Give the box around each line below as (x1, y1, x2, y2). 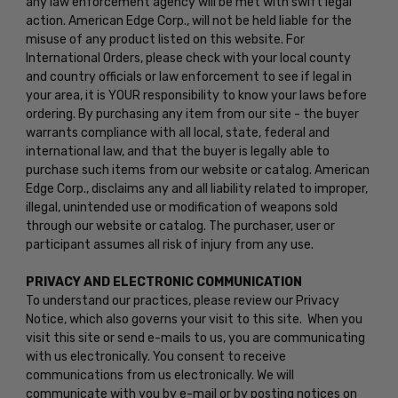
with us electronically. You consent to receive (25, 348, 286, 364)
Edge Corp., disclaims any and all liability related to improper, (25, 180, 368, 196)
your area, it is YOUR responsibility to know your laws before (25, 87, 367, 103)
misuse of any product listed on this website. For (25, 31, 305, 47)
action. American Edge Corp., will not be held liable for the (25, 12, 352, 28)
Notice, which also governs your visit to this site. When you (25, 311, 362, 327)
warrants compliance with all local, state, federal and (25, 124, 330, 140)
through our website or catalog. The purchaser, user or (25, 218, 335, 234)
